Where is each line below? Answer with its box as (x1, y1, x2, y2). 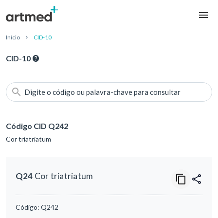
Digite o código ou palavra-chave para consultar (24, 88, 181, 97)
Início (6, 34, 20, 41)
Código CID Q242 (6, 121, 68, 131)
